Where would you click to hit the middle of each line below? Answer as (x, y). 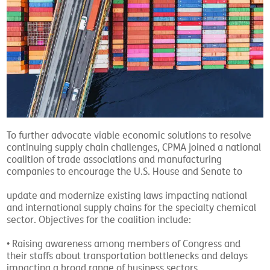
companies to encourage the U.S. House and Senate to (125, 172)
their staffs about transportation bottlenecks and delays (127, 256)
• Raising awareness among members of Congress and (124, 244)
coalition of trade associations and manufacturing (115, 160)
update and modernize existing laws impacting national (127, 196)
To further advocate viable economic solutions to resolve (129, 136)
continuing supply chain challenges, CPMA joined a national (134, 148)
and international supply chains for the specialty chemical (132, 208)
